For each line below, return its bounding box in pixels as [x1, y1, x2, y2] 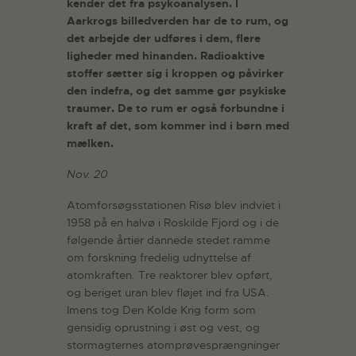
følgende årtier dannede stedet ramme [67, 232, 270, 247]
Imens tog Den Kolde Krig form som [67, 302, 256, 317]
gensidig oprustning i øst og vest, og [67, 319, 260, 335]
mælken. [67, 136, 117, 151]
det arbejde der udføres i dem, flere [67, 31, 261, 46]
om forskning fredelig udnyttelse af [67, 250, 251, 265]
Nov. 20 [67, 167, 108, 182]
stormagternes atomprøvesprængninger [67, 337, 280, 352]
